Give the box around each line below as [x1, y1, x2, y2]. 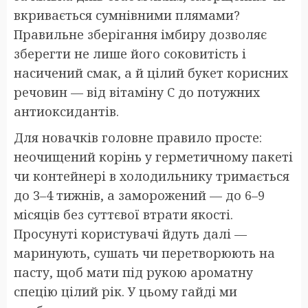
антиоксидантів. [14, 103, 119, 120]
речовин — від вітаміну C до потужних [14, 84, 260, 101]
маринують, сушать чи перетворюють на [14, 245, 275, 262]
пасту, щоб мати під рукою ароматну [14, 264, 253, 281]
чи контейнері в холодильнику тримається [14, 168, 289, 185]
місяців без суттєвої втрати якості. [14, 206, 233, 223]
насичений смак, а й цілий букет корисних [14, 65, 288, 82]
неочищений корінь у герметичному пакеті [14, 148, 293, 166]
